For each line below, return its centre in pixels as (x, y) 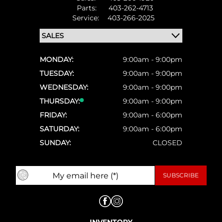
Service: (86, 18)
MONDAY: (56, 59)
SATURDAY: (59, 129)
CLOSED (167, 143)
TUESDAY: (57, 73)
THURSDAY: (60, 101)
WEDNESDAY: (64, 87)
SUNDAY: (55, 143)
